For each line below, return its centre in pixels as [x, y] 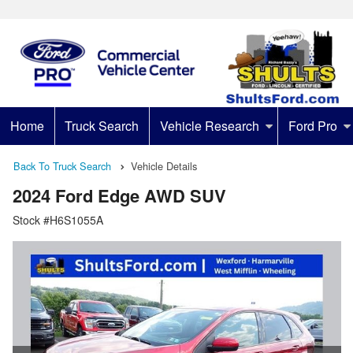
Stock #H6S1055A [58, 220]
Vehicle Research [209, 126]
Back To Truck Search [62, 166]
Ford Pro [312, 126]
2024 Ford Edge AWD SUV [119, 196]
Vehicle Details [164, 166]
